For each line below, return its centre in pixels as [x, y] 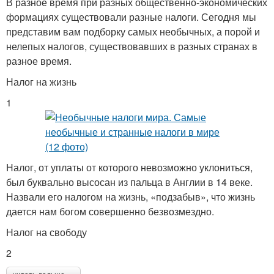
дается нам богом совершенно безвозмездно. [110, 212]
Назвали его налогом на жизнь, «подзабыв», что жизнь [131, 197]
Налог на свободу [46, 232]
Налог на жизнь [41, 82]
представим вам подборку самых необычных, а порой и [133, 32]
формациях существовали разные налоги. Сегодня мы [131, 17]
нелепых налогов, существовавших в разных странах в [132, 46]
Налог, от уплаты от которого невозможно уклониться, [129, 168]
